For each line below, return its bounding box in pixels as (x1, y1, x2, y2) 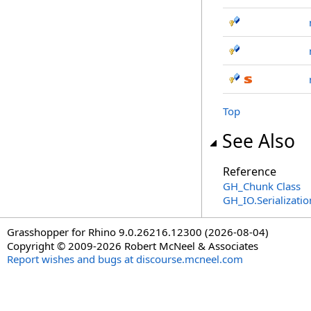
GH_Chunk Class (223, 179, 301, 193)
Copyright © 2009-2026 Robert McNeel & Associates (7, 239, 258, 253)
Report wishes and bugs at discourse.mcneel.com (7, 252, 243, 266)
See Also (222, 128, 295, 153)
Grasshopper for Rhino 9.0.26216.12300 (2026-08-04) (7, 225, 269, 239)
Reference (223, 164, 276, 179)
